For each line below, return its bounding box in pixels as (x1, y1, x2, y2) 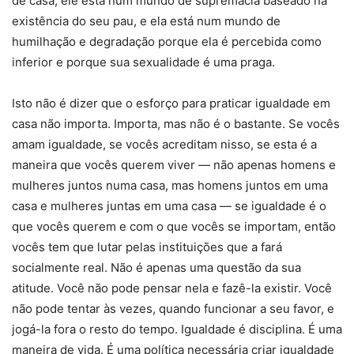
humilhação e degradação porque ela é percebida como (12, 34, 322, 50)
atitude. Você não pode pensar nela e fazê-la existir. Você (12, 281, 332, 296)
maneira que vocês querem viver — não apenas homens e (12, 157, 336, 173)
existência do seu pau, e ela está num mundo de (12, 13, 281, 29)
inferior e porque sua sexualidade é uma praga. (12, 55, 275, 70)
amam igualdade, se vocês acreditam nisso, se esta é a (12, 137, 317, 153)
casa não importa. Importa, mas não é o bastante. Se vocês (12, 116, 340, 132)
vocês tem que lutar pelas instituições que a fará (12, 239, 282, 255)
